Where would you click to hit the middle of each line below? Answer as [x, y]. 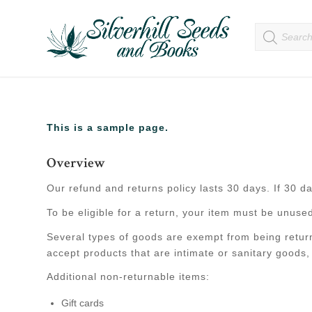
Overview [76, 164]
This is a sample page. [108, 127]
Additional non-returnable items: [128, 277]
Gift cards [83, 303]
